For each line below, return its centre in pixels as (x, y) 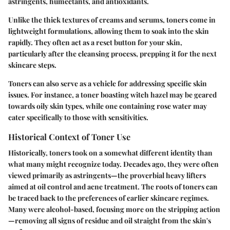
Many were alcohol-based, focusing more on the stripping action (114, 209)
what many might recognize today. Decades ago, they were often (113, 164)
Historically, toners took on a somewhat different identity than (110, 153)
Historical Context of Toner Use (69, 136)
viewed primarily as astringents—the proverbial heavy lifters (107, 175)
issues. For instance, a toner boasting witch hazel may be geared (112, 94)
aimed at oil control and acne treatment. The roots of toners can (113, 187)
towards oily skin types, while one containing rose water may (108, 106)
